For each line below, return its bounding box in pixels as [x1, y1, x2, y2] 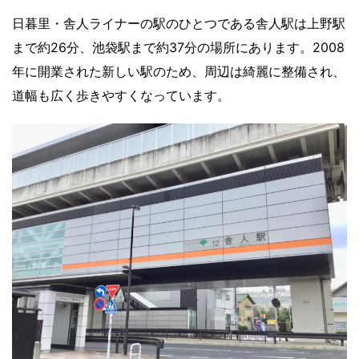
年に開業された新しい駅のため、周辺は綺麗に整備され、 [12, 63, 345, 80]
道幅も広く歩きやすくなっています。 [12, 87, 230, 104]
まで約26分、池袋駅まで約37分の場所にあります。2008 [12, 39, 345, 56]
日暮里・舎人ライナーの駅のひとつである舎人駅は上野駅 [12, 15, 345, 32]
